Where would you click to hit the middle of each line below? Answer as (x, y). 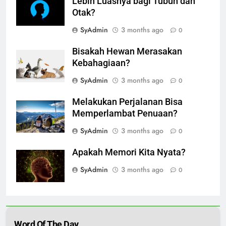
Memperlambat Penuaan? (125, 113)
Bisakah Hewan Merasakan (127, 51)
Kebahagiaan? (101, 63)
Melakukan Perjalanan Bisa (127, 102)
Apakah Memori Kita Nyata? (129, 152)
